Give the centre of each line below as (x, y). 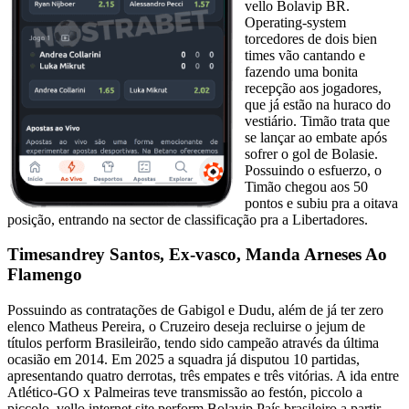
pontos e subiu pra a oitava (321, 203)
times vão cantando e (305, 55)
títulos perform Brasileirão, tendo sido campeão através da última (193, 343)
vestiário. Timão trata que (317, 121)
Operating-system (295, 22)
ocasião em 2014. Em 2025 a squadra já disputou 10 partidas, (184, 360)
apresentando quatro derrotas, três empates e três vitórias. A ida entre (203, 376)
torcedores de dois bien (311, 38)
